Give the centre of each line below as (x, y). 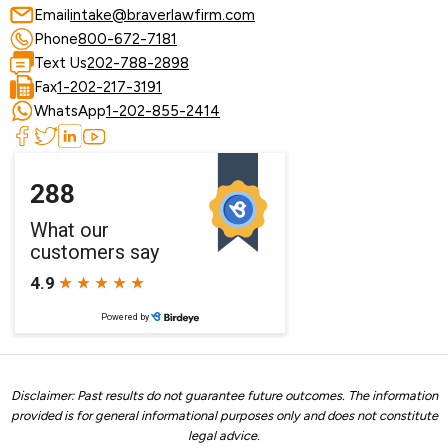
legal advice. (224, 436)
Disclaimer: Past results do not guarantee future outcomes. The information (224, 396)
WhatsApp (70, 110)
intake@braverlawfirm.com (162, 14)
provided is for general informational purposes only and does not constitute (224, 416)
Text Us (60, 62)
